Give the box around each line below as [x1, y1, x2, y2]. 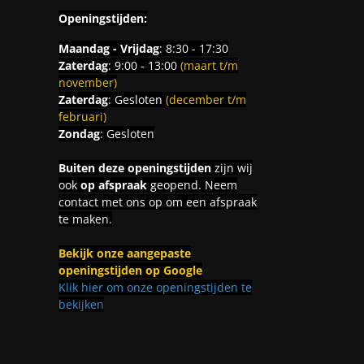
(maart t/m [180, 57, 238, 73]
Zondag [58, 125, 100, 141]
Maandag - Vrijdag [58, 40, 159, 56]
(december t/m [165, 91, 246, 107]
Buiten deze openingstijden [58, 159, 211, 175]
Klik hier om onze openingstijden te [58, 279, 252, 295]
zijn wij [210, 159, 253, 175]
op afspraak [80, 176, 147, 193]
